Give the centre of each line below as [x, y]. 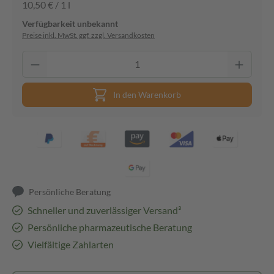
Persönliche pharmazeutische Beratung [109, 227]
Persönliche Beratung [70, 192]
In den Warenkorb [147, 94]
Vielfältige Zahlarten [70, 244]
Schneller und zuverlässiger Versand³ [104, 210]
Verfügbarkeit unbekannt [70, 24]
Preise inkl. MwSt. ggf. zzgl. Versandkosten [88, 35]
